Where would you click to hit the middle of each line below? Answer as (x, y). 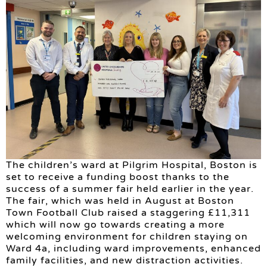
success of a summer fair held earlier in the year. (130, 189)
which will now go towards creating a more (115, 224)
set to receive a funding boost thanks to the (118, 177)
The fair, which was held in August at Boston (120, 201)
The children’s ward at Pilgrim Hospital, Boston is (132, 165)
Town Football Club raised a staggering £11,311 (128, 212)
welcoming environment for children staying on (127, 236)
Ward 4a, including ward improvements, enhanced (133, 248)
